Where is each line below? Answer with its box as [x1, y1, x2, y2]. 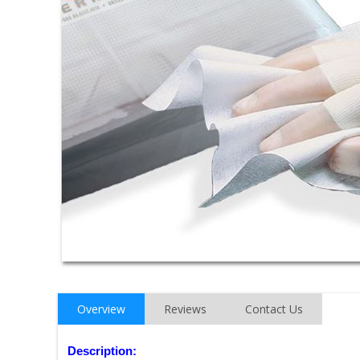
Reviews [164, 301, 207, 317]
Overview [77, 301, 125, 317]
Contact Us [245, 301, 303, 317]
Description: [67, 345, 137, 358]
